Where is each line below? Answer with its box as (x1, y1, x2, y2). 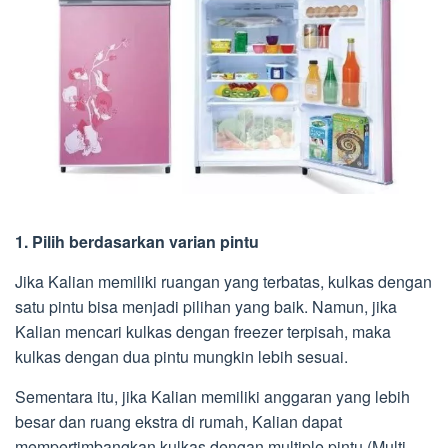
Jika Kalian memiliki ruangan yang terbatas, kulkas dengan (15, 269, 432, 293)
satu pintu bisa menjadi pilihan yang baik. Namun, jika (15, 294, 397, 318)
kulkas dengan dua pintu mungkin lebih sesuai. (15, 344, 348, 368)
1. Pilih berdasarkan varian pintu (15, 229, 259, 253)
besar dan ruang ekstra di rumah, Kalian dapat (15, 409, 342, 433)
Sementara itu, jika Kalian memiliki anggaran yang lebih (15, 384, 410, 408)
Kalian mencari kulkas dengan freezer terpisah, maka (15, 319, 391, 343)
